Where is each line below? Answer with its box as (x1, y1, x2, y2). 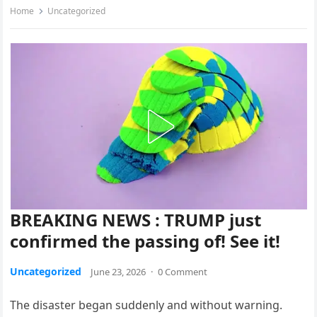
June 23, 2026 (91, 265, 146, 279)
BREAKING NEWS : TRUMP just (10, 208, 262, 232)
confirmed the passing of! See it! (10, 229, 281, 253)
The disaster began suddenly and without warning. (10, 297, 283, 313)
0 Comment (158, 265, 208, 279)
